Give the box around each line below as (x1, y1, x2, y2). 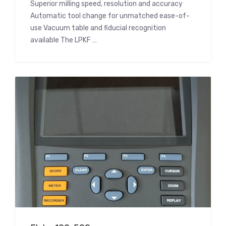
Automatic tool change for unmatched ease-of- (30, 12, 190, 21)
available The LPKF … (30, 36, 97, 45)
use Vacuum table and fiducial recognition (30, 24, 166, 33)
